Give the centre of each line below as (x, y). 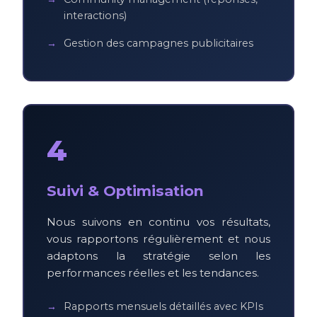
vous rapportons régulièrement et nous (158, 238)
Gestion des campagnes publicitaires (158, 43)
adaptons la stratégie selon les (158, 255)
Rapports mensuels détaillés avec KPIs (163, 306)
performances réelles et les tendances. (153, 272)
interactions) (95, 15)
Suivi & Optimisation (125, 190)
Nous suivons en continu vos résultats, (158, 221)
